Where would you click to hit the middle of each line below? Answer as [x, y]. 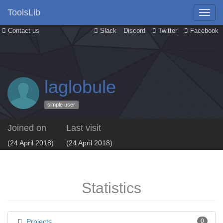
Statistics [111, 188]
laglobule [80, 87]
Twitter [167, 31]
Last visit [84, 128]
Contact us [23, 31]
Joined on [27, 128]
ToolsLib [24, 12]
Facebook [203, 31]
